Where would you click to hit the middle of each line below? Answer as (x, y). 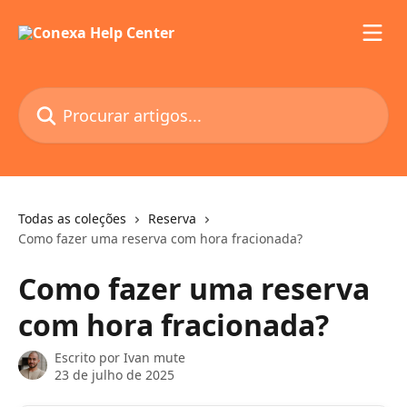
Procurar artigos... (80, 97)
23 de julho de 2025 (114, 375)
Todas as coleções (72, 218)
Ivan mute (154, 357)
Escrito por (89, 357)
